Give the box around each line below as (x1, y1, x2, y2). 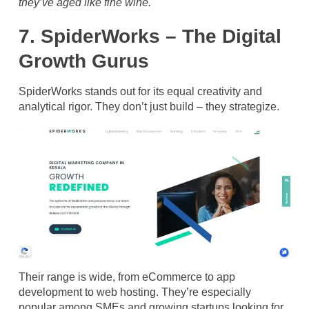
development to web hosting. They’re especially (19, 286, 251, 299)
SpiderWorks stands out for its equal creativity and (19, 86, 262, 98)
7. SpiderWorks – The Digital (19, 26, 281, 48)
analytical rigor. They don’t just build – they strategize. (19, 101, 279, 113)
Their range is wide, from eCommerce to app (19, 271, 235, 283)
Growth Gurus (19, 50, 149, 72)
